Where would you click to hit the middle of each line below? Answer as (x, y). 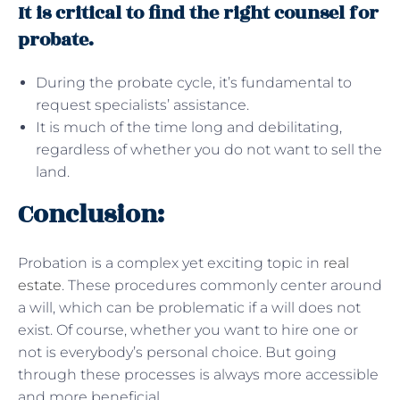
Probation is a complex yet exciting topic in (171, 262)
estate (40, 285)
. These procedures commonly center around (222, 285)
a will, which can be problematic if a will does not (189, 307)
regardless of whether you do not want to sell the (209, 149)
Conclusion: (91, 214)
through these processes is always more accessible (198, 374)
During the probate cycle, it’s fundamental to (194, 82)
